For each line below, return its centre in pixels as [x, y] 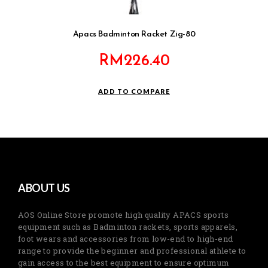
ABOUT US [44, 188]
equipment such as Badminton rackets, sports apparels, [128, 226]
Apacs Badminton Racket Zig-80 [134, 34]
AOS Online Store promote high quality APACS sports [123, 214]
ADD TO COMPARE [134, 91]
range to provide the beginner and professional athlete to [132, 250]
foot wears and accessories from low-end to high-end [126, 238]
